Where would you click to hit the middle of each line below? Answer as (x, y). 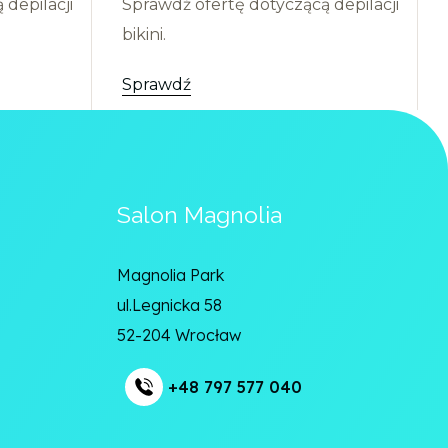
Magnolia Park (170, 275)
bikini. (144, 34)
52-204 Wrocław (179, 335)
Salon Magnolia (199, 214)
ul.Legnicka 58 (169, 305)
